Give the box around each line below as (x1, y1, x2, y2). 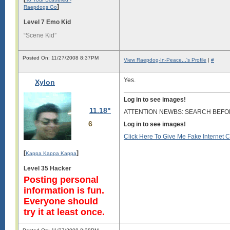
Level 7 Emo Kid (24, 18, 71, 26)
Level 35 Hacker (24, 164, 71, 172)
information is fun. (24, 185, 104, 196)
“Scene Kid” (24, 31, 56, 39)
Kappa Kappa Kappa (26, 150, 76, 156)
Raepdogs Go (24, 4, 57, 10)
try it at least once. (24, 206, 105, 217)
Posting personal (24, 174, 99, 185)
